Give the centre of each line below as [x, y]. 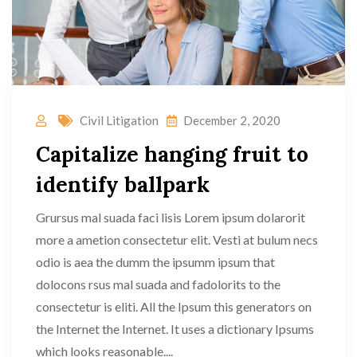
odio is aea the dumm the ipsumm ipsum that [155, 261]
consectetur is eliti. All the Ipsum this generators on [174, 306]
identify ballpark [123, 184]
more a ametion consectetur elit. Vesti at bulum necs [177, 239]
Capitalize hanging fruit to [172, 154]
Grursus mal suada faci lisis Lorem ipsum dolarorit [171, 217]
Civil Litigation [119, 120]
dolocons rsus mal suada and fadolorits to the [158, 284]
